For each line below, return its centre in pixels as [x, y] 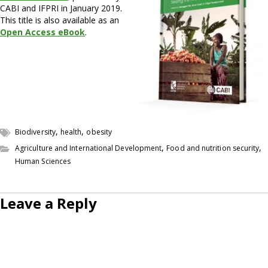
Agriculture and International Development [89, 148]
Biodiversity [35, 132]
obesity [99, 132]
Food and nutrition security [213, 148]
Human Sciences [43, 162]
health [71, 132]
